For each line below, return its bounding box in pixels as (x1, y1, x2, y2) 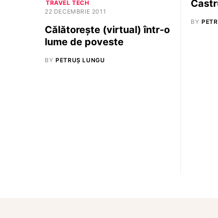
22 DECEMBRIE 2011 (45, 8, 107, 15)
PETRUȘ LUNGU (55, 56, 105, 64)
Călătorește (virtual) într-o (45, 24, 170, 36)
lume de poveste (45, 36, 124, 48)
